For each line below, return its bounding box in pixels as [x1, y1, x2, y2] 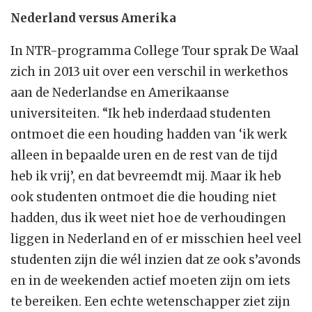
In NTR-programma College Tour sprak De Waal [10, 43, 299, 59]
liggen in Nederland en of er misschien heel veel [10, 231, 302, 247]
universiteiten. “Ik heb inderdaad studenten [10, 106, 271, 122]
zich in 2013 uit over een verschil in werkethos [10, 64, 288, 80]
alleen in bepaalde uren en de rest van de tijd [10, 148, 277, 164]
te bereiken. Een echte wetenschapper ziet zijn [10, 294, 290, 310]
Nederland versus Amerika [10, 10, 176, 26]
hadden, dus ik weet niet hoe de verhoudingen [10, 210, 286, 226]
